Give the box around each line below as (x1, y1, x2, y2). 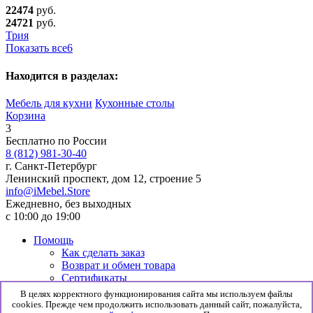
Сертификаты (61, 271, 127, 284)
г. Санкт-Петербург (6, 159, 97, 172)
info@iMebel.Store (6, 184, 90, 197)
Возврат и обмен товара (61, 259, 175, 271)
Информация (34, 284, 96, 296)
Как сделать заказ (61, 246, 145, 259)
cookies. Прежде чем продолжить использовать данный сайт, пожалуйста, (11, 300, 302, 310)
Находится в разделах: (6, 69, 118, 82)
